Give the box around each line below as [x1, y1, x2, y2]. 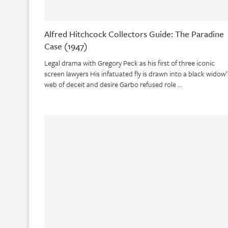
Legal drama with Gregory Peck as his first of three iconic [44, 58, 215, 69]
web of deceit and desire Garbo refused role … [44, 79, 182, 90]
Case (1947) [44, 40, 88, 53]
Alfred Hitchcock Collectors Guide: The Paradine [44, 27, 224, 41]
